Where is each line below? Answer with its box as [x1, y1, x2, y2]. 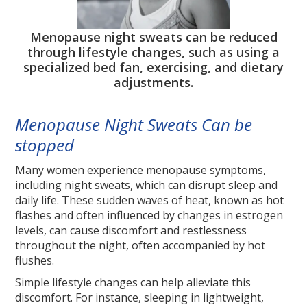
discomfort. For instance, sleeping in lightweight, [15, 290, 265, 306]
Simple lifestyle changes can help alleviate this [15, 275, 251, 291]
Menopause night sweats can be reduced [29, 29, 278, 46]
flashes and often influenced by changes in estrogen [15, 208, 284, 223]
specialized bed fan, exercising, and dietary [23, 59, 284, 76]
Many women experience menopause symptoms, [15, 162, 267, 178]
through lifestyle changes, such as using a [27, 44, 280, 61]
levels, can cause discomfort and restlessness [15, 223, 247, 238]
